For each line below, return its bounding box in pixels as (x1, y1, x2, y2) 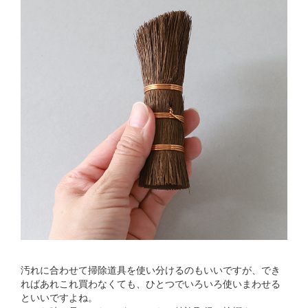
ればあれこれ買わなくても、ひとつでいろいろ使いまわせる (21, 278, 280, 289)
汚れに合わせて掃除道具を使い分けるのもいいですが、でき (21, 265, 280, 276)
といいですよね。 (21, 292, 98, 303)
